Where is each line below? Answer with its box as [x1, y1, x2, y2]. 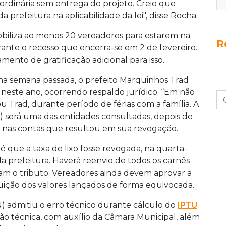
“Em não [161, 87, 195, 97]
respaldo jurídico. [89, 87, 161, 97]
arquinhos [127, 75, 170, 85]
